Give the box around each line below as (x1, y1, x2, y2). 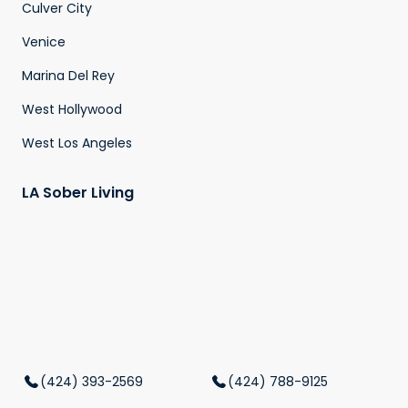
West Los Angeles (22, 133, 132, 152)
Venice (22, 32, 66, 51)
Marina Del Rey (22, 66, 115, 85)
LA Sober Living (22, 181, 134, 203)
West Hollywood (22, 99, 122, 118)
